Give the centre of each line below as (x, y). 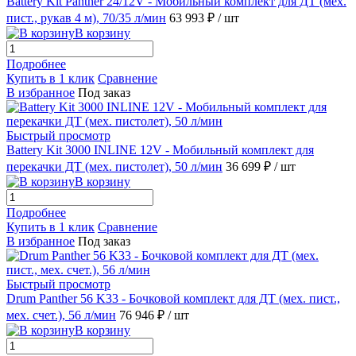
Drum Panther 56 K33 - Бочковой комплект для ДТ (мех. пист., (173, 299)
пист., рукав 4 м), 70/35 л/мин (86, 18)
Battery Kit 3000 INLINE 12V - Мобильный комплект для (160, 150)
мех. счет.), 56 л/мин (61, 315)
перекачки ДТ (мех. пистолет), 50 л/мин (114, 167)
